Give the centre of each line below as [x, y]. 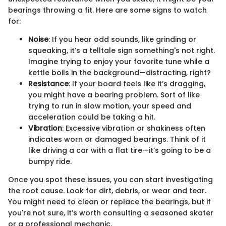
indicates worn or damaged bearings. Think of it [117, 139]
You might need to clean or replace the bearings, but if [109, 202]
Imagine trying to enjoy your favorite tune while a [119, 62]
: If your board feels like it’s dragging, [137, 84]
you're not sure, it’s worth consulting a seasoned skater [111, 213]
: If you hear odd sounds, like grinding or [122, 40]
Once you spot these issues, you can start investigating [110, 180]
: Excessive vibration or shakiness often [134, 128]
